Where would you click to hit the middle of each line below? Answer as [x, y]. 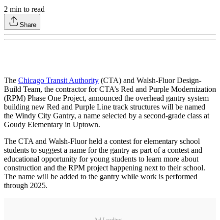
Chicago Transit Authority [58, 81]
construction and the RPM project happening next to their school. [105, 168]
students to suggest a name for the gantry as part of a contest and [103, 150]
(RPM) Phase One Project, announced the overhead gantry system [106, 98]
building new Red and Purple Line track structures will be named [105, 107]
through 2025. [26, 186]
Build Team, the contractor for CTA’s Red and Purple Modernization [110, 89]
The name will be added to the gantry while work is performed [101, 177]
